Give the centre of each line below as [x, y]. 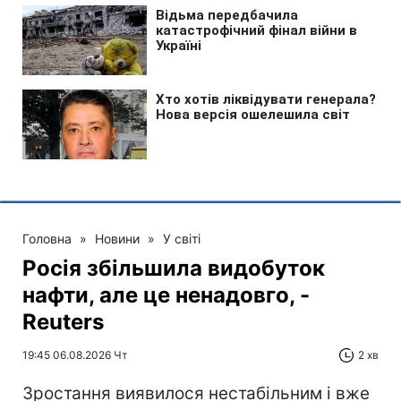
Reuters [63, 322]
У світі [182, 239]
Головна [47, 239]
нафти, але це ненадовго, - [166, 295]
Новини [117, 239]
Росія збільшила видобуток [174, 269]
